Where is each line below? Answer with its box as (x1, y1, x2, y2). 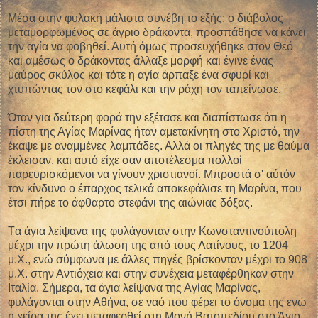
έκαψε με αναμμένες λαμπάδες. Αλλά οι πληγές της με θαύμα (8, 140, 309, 153)
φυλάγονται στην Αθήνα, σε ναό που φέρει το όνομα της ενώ (8, 296, 307, 309)
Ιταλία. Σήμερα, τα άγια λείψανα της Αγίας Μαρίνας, (8, 282, 261, 295)
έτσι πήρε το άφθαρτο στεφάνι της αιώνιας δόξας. (8, 197, 253, 209)
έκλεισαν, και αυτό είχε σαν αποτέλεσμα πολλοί (8, 154, 242, 167)
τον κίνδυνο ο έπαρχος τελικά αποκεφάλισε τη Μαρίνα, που (8, 182, 302, 195)
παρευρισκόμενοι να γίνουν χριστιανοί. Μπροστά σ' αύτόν (8, 168, 295, 181)
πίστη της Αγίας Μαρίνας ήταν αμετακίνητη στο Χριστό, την (8, 126, 300, 138)
